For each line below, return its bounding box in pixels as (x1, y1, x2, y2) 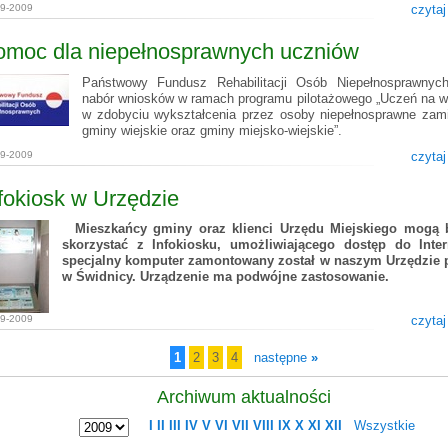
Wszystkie (354, 418, 415, 434)
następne (254, 350, 311, 366)
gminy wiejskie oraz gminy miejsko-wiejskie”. (82, 122, 342, 138)
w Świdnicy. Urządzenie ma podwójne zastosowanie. (62, 269, 389, 285)
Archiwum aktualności (157, 387, 331, 408)
